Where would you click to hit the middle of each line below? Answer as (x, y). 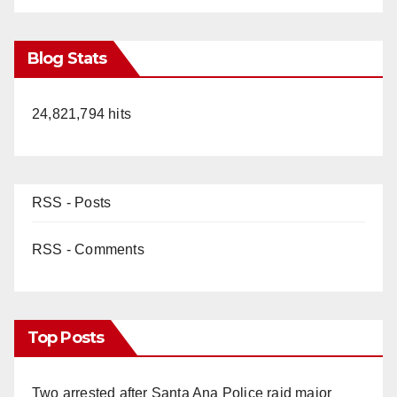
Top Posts (66, 337)
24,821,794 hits (82, 113)
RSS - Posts (72, 202)
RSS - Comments (88, 249)
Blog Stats (67, 58)
